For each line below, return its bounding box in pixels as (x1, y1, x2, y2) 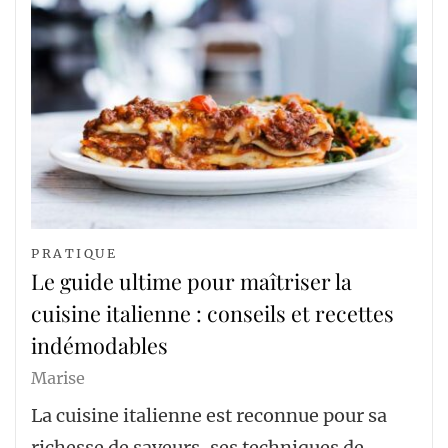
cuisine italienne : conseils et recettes (31, 299, 394, 328)
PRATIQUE (31, 246, 118, 262)
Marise (31, 368, 85, 389)
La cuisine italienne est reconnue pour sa (31, 404, 387, 428)
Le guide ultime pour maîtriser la (31, 267, 352, 296)
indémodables (31, 331, 168, 360)
